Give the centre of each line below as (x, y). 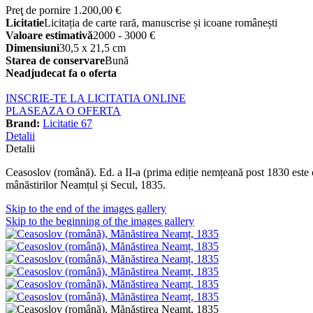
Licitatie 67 (67, 124)
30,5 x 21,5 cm (93, 48)
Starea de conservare (55, 61)
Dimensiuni (32, 48)
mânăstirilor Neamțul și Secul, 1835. (86, 185)
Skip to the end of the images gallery (86, 209)
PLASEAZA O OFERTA (63, 111)
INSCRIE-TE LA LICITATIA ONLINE (96, 99)
